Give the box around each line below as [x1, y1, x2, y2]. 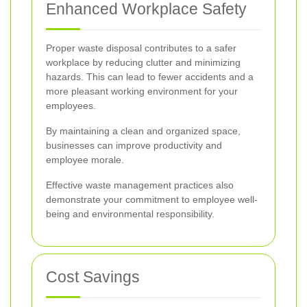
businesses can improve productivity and [46, 139, 222, 151]
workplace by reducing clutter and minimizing [46, 56, 241, 68]
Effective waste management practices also [46, 179, 234, 191]
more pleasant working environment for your [46, 85, 238, 97]
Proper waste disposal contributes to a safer [46, 42, 236, 53]
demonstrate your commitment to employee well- [46, 193, 258, 205]
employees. [46, 99, 96, 111]
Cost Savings [46, 267, 140, 286]
